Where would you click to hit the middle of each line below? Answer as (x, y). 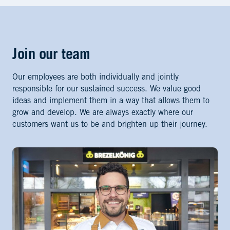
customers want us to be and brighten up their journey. (110, 125)
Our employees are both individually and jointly (95, 78)
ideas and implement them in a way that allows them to (111, 101)
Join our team (51, 56)
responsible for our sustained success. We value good (107, 90)
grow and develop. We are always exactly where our (103, 113)
